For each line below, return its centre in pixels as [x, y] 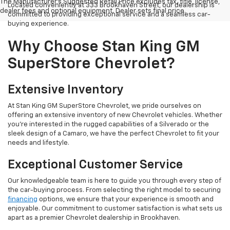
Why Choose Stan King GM [104, 47]
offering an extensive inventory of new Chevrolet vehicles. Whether [115, 116]
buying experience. [38, 24]
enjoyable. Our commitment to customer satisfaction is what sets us [115, 209]
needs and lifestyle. [39, 143]
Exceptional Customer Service [95, 165]
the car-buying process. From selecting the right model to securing [114, 190]
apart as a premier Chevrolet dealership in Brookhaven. [94, 218]
